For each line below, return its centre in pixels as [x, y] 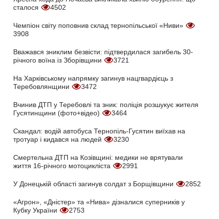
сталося [27, 7]
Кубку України [36, 210]
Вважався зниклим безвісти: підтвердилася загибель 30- [103, 52]
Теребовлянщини [42, 86]
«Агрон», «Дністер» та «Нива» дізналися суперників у [99, 202]
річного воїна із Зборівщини [58, 60]
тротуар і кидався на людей [58, 139]
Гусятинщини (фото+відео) [57, 113]
